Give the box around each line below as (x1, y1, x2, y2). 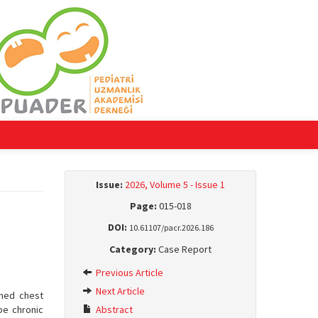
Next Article (94, 285, 145, 297)
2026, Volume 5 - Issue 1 (125, 178, 225, 191)
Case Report (156, 243, 212, 256)
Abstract (94, 303, 133, 316)
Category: (109, 243, 156, 256)
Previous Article (94, 266, 163, 279)
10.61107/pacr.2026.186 (128, 222, 214, 233)
